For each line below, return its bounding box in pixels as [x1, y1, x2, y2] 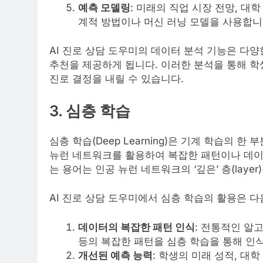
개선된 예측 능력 [77, 249, 153, 261]
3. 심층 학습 [49, 101, 130, 120]
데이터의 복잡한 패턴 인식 [77, 221, 195, 233]
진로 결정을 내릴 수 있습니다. [49, 73, 184, 85]
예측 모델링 [77, 1, 130, 14]
